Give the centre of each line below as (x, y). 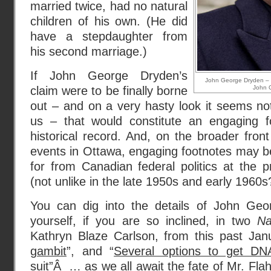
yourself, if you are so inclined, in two (144, 221)
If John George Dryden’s (109, 76)
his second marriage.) (89, 51)
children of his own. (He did (109, 21)
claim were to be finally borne (109, 91)
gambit (48, 251)
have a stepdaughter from (109, 36)
